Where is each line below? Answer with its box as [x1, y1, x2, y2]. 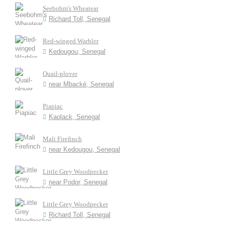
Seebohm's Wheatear [43, 5, 98, 12]
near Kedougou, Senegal [49, 146, 120, 153]
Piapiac [43, 102, 63, 110]
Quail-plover [43, 70, 77, 77]
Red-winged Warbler [43, 37, 98, 45]
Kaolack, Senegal [49, 113, 100, 121]
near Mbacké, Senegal [49, 80, 114, 88]
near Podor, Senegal [49, 178, 107, 186]
